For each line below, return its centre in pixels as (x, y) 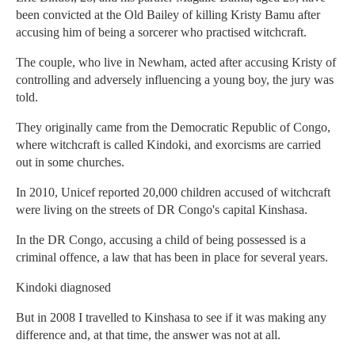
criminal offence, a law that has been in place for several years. (172, 258)
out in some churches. (70, 162)
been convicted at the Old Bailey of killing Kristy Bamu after (168, 15)
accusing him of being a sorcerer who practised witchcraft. (161, 32)
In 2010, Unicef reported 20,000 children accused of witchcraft (173, 193)
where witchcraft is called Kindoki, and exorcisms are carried (168, 145)
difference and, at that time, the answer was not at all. (148, 335)
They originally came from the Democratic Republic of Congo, (173, 128)
